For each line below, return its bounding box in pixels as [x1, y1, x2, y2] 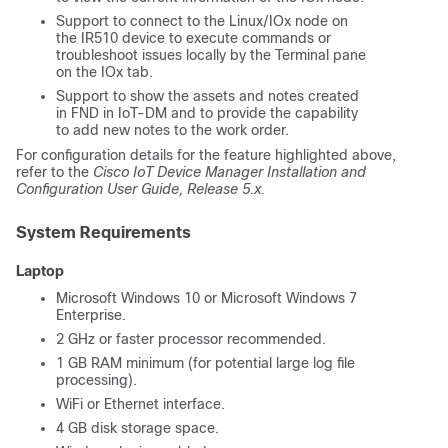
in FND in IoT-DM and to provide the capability [56, 104, 358, 121]
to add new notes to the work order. [56, 121, 289, 138]
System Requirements [16, 223, 191, 241]
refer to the [16, 163, 93, 180]
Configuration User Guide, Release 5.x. [16, 180, 265, 197]
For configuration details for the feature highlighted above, [16, 146, 396, 163]
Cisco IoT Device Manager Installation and [93, 163, 366, 180]
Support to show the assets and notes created [56, 87, 359, 104]
